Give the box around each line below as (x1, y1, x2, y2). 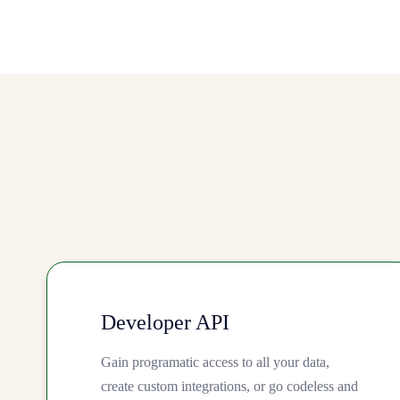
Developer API (101, 311, 229, 335)
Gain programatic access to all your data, (101, 354, 329, 371)
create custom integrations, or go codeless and (101, 379, 358, 395)
